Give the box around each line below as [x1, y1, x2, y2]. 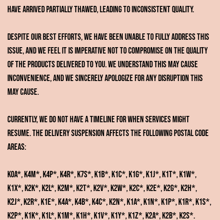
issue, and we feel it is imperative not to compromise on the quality [7, 45, 208, 56]
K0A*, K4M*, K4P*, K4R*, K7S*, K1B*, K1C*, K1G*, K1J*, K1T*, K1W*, [7, 169, 196, 180]
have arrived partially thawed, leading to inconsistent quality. [7, 4, 194, 15]
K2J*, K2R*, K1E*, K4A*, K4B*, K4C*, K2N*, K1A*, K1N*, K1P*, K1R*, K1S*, [7, 196, 211, 207]
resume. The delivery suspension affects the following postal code [7, 128, 209, 138]
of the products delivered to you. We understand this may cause [7, 59, 198, 70]
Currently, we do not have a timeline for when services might [7, 114, 190, 125]
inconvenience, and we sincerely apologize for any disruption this [7, 73, 203, 83]
